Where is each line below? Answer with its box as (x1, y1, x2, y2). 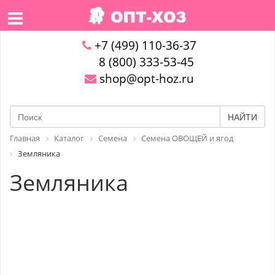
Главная (10, 133, 40, 144)
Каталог (54, 133, 84, 144)
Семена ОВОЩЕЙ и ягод (141, 133, 233, 144)
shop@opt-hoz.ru (96, 71, 194, 87)
